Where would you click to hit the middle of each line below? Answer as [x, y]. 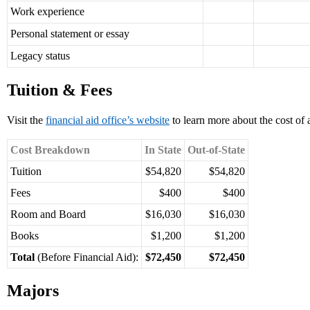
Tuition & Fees [60, 90]
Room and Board [48, 215]
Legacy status [40, 56]
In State [163, 150]
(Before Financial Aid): [86, 257]
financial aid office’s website [108, 120]
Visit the [26, 120]
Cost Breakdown [50, 150]
